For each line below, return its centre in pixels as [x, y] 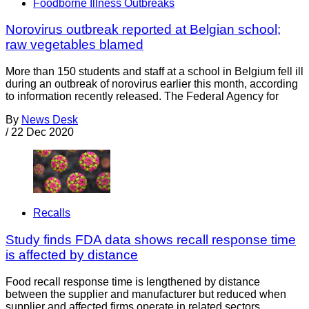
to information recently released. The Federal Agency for [142, 97]
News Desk [50, 120]
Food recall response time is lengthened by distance [133, 281]
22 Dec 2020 [42, 132]
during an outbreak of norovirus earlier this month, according [152, 84]
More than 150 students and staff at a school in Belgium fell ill [154, 72]
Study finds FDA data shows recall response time [151, 240]
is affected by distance [72, 255]
